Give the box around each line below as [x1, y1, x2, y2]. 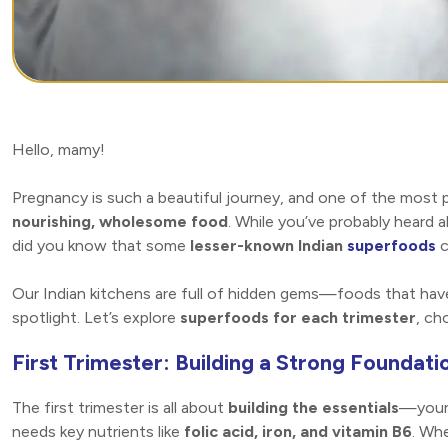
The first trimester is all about [12, 397, 228, 417]
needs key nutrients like [12, 421, 184, 441]
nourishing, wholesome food [12, 211, 228, 231]
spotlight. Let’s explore [12, 307, 180, 327]
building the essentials [228, 397, 399, 417]
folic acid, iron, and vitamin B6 [184, 421, 412, 441]
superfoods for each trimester [180, 307, 416, 327]
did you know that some [12, 235, 190, 255]
